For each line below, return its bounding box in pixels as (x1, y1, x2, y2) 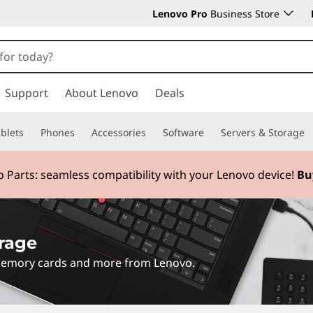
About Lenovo (65, 85, 138, 101)
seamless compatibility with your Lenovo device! (41, 166, 297, 182)
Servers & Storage (221, 126, 305, 139)
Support (5, 85, 48, 101)
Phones (41, 126, 75, 139)
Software (163, 126, 204, 139)
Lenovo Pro (152, 7, 208, 20)
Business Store (208, 7, 279, 20)
